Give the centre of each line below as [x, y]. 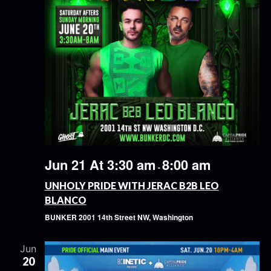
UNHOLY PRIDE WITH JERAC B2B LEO [132, 186]
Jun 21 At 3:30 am [100, 165]
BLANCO [65, 200]
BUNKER [61, 217]
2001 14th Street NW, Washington [135, 217]
